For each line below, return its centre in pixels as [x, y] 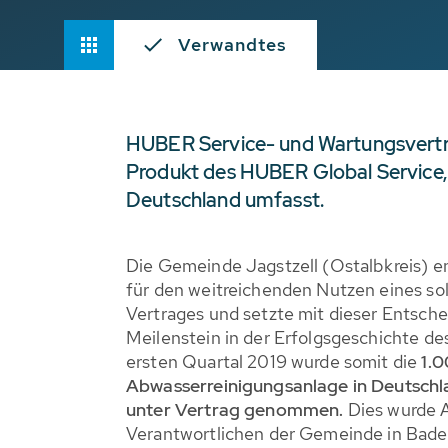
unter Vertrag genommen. [235, 409]
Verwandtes [232, 44]
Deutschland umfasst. [225, 200]
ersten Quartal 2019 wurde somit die [274, 361]
